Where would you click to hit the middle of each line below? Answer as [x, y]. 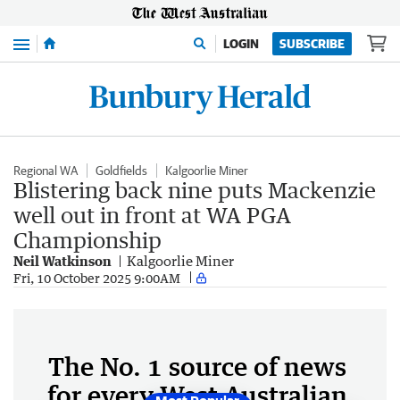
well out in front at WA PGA [152, 215]
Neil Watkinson [62, 261]
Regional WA [46, 171]
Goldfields [121, 171]
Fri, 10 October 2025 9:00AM [97, 278]
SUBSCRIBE [312, 44]
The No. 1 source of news [197, 366]
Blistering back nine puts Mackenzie [195, 190]
